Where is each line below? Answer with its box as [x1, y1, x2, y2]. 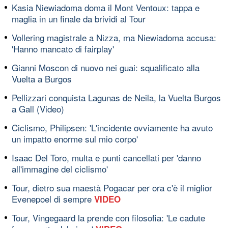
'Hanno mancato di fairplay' [12, 42, 114, 55]
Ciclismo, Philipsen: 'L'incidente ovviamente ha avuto [12, 121, 213, 134]
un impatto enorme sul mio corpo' [12, 132, 138, 145]
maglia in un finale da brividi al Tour [12, 12, 146, 25]
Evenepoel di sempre [12, 192, 94, 205]
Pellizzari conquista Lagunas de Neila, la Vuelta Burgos [12, 91, 221, 104]
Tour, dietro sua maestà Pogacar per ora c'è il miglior [12, 181, 212, 194]
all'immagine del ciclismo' [12, 162, 108, 175]
